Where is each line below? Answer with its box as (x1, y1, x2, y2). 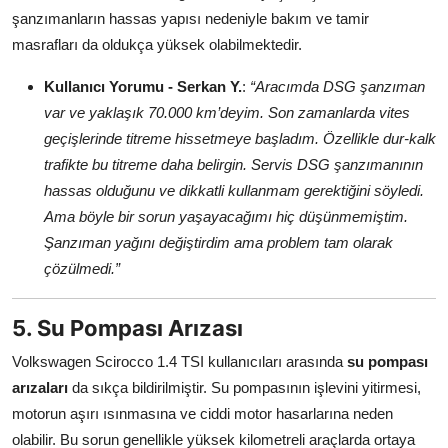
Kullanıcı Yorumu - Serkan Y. (44, 78, 242, 96)
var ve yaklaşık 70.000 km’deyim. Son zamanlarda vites (44, 104, 410, 122)
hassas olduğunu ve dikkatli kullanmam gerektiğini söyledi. (44, 182, 424, 200)
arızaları (12, 379, 68, 397)
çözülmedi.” (44, 260, 120, 278)
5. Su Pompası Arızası (12, 315, 243, 342)
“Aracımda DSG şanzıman (250, 78, 425, 96)
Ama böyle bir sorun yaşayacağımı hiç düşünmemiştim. (44, 208, 408, 226)
